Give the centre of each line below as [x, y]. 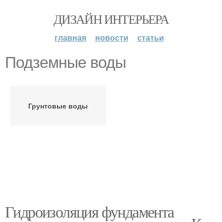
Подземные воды [65, 62]
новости [111, 37]
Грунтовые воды [58, 106]
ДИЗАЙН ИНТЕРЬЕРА [111, 19]
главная [70, 37]
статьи [150, 37]
